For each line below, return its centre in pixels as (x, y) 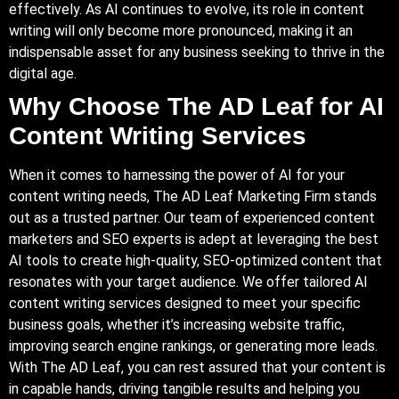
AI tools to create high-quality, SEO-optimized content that (195, 260)
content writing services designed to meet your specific (185, 303)
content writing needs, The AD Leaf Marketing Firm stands (193, 196)
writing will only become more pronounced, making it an (181, 30)
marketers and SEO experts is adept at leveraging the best (194, 239)
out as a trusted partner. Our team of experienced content (192, 217)
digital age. (43, 73)
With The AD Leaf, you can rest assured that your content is (197, 367)
